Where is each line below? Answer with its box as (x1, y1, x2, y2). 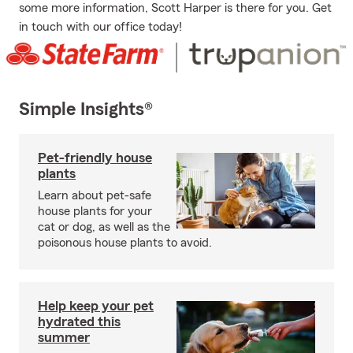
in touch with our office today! (19, 20, 182, 33)
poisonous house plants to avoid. (38, 236, 212, 250)
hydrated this (38, 314, 121, 329)
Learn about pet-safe (38, 189, 151, 203)
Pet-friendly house (38, 150, 152, 165)
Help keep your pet (38, 299, 154, 314)
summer (38, 330, 90, 345)
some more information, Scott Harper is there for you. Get (19, 2, 332, 14)
